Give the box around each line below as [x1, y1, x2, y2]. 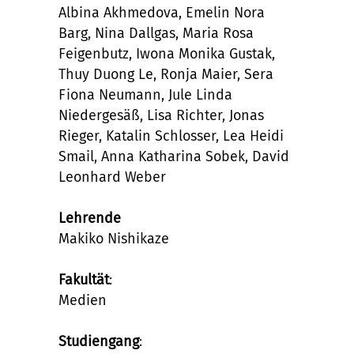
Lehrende [58, 209, 121, 228]
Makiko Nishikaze [58, 230, 169, 248]
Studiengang [58, 333, 139, 351]
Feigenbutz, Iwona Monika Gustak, [58, 45, 275, 63]
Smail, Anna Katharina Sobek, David [58, 148, 289, 166]
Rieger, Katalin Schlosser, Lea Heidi [58, 127, 284, 145]
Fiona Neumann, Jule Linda [58, 86, 232, 104]
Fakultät [58, 271, 109, 289]
